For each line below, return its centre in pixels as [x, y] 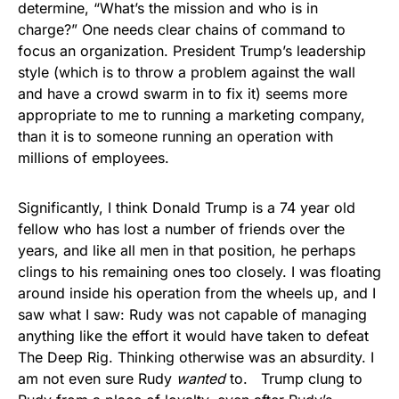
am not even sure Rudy [97, 379]
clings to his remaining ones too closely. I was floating [199, 272]
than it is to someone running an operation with [175, 136]
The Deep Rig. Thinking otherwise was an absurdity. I [196, 357]
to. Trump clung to [294, 379]
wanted [201, 379]
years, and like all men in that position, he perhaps [187, 250]
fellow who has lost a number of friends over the [181, 229]
